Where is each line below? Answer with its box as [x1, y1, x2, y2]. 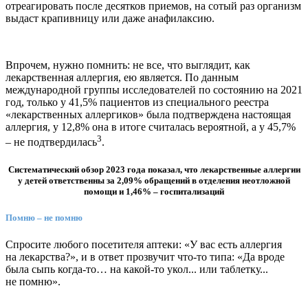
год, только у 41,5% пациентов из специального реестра [5, 96, 269, 109]
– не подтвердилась [5, 136, 97, 148]
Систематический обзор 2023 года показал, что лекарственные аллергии [8, 164, 300, 175]
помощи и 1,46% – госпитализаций [84, 186, 224, 197]
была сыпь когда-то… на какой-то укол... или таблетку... [5, 263, 268, 276]
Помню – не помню [5, 212, 82, 223]
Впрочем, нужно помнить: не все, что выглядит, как [5, 59, 250, 71]
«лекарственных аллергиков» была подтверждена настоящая [5, 109, 291, 121]
